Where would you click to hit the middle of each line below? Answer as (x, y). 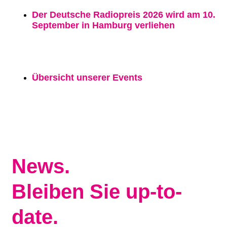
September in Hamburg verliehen (103, 25)
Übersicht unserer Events (87, 77)
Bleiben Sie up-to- (97, 191)
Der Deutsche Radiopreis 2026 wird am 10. (124, 14)
